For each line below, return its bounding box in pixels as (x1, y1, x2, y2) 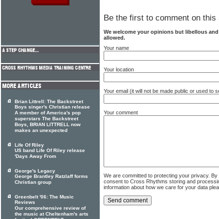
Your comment (104, 109, 138, 115)
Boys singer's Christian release (15, 104, 90, 110)
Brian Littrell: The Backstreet (15, 99, 83, 104)
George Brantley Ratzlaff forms (15, 174, 88, 179)
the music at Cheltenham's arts (15, 211, 88, 217)
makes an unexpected (15, 128, 67, 133)
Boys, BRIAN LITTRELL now (15, 122, 81, 128)
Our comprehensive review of (15, 205, 86, 211)
